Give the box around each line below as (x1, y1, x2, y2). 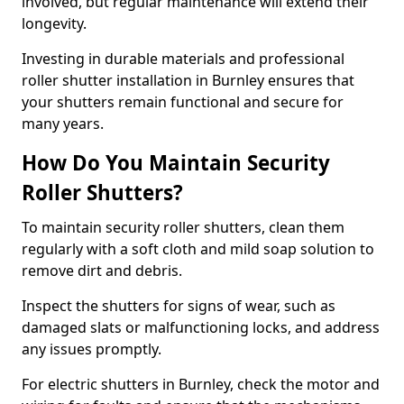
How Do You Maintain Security (22, 149, 330, 177)
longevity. (22, 14, 90, 33)
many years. (22, 114, 104, 133)
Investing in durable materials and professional (22, 49, 344, 69)
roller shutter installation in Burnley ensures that (22, 70, 354, 90)
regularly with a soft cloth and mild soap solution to (22, 239, 374, 259)
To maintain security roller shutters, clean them (22, 217, 344, 237)
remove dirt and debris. (22, 261, 186, 280)
